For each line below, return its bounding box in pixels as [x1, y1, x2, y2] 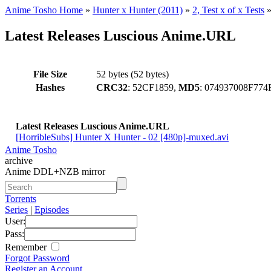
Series [5, 204, 28, 215]
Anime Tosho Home [5, 5, 83, 15]
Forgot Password [5, 252, 70, 263]
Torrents [5, 193, 36, 204]
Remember [5, 241, 49, 252]
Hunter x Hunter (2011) [93, 5, 183, 15]
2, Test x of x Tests [192, 5, 264, 15]
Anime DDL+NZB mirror [5, 166, 105, 177]
